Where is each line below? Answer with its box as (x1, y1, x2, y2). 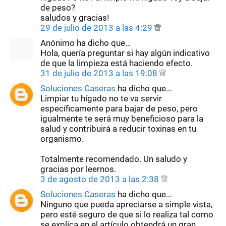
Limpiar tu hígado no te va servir (40, 93, 162, 103)
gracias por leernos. (40, 163, 116, 174)
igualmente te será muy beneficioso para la (40, 113, 203, 124)
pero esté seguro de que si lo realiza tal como (40, 209, 213, 219)
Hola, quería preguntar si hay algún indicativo (40, 47, 210, 58)
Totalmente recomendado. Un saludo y (40, 153, 187, 164)
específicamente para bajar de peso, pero (40, 103, 198, 114)
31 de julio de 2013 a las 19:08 (40, 68, 159, 78)
